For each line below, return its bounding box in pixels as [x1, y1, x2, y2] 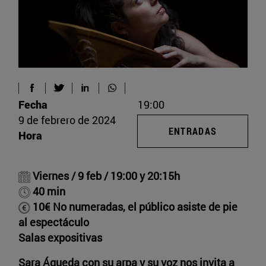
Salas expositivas [18, 230, 102, 245]
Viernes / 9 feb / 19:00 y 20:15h [30, 168, 180, 183]
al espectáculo [18, 214, 89, 229]
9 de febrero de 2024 [18, 112, 116, 127]
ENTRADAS [168, 124, 217, 137]
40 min [30, 183, 65, 198]
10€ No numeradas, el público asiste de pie [30, 199, 237, 214]
